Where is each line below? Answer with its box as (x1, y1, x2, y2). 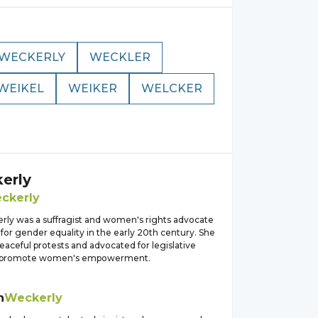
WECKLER (89, 50, 150, 64)
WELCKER (141, 82, 202, 95)
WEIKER (68, 82, 117, 95)
